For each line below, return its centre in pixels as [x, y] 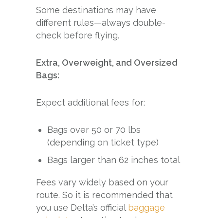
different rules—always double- [101, 22]
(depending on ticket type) [103, 142]
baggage [146, 207]
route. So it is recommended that [104, 195]
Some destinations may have [96, 10]
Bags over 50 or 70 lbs [94, 129]
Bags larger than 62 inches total [114, 160]
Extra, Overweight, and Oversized [107, 62]
